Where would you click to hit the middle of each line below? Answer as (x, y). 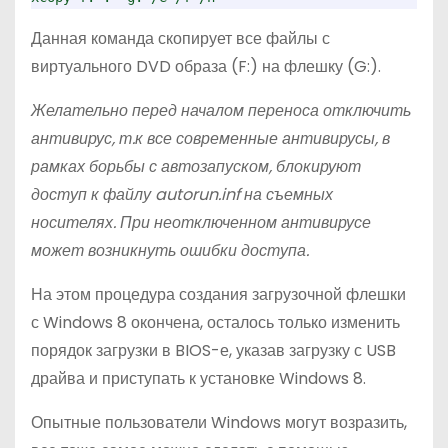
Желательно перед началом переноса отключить (221, 111)
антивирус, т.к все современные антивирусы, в (210, 139)
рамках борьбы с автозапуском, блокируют (196, 167)
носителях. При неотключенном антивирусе (201, 223)
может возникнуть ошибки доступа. (170, 251)
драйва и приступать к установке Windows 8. (198, 379)
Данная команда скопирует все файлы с (180, 39)
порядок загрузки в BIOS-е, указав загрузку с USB (213, 351)
